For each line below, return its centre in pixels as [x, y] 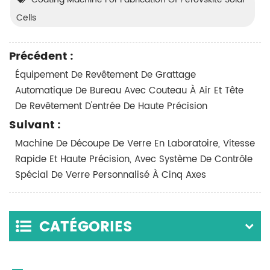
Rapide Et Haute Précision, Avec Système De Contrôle [134, 160]
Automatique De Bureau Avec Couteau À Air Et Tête [129, 91]
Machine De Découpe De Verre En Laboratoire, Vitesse [135, 144]
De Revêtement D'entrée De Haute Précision [111, 107]
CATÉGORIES [86, 228]
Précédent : [41, 57]
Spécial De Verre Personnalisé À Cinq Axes [111, 175]
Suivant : [35, 125]
